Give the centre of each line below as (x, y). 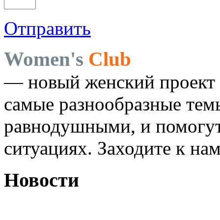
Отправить (47, 28)
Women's (44, 59)
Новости (41, 180)
